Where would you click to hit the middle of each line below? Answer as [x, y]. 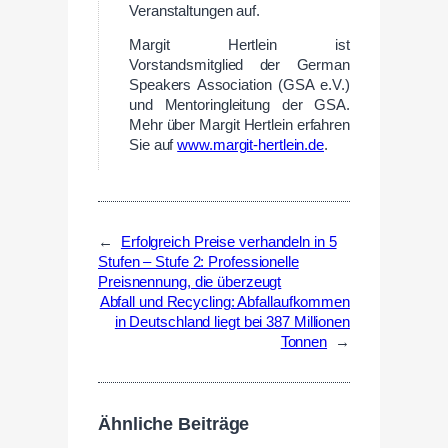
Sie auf [153, 145]
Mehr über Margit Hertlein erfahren [239, 125]
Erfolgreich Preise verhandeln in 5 [228, 242]
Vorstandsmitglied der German [239, 65]
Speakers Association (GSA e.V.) [239, 85]
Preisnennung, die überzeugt [190, 282]
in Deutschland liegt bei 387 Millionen [232, 322]
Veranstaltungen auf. [195, 10]
